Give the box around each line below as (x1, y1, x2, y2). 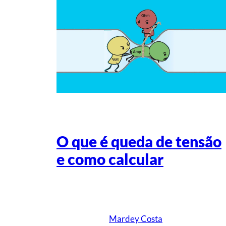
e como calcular (56, 150, 163, 168)
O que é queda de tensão (56, 133, 221, 151)
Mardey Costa (109, 213, 162, 224)
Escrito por (109, 189, 144, 198)
